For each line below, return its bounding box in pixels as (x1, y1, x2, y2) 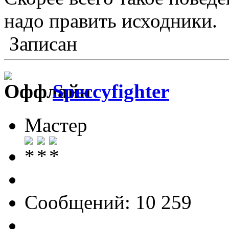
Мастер (25, 113, 87, 136)
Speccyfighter (53, 80, 169, 102)
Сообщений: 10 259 (25, 191, 192, 213)
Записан (4, 33, 77, 55)
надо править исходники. (4, 10, 217, 32)
